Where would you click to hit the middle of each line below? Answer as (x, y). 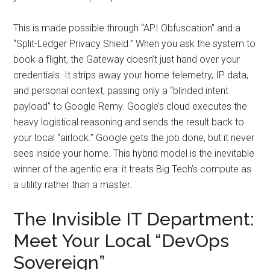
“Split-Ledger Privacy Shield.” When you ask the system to (135, 43)
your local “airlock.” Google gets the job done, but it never (134, 137)
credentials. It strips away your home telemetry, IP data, (131, 75)
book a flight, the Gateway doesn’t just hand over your (127, 59)
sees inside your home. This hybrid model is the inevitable (134, 153)
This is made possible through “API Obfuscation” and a (127, 28)
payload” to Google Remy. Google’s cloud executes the (130, 106)
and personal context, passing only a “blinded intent (121, 90)
